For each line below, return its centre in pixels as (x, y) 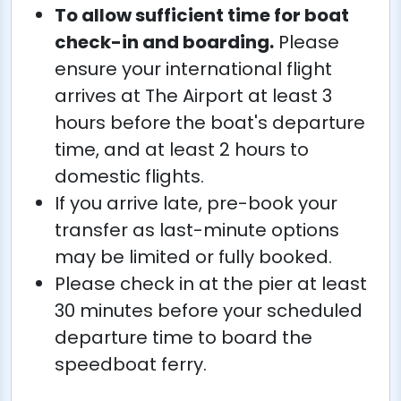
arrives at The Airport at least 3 (193, 96)
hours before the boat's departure (210, 123)
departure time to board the (183, 337)
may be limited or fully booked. (193, 257)
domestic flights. (129, 176)
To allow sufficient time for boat (202, 15)
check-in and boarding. (164, 42)
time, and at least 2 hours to (182, 149)
